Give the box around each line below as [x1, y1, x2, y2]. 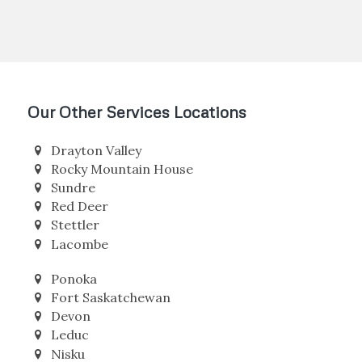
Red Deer [50, 229, 108, 246]
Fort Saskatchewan [50, 319, 170, 336]
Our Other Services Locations [27, 132, 246, 152]
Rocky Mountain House [50, 191, 193, 208]
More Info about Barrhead [27, 11, 219, 31]
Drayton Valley [50, 172, 141, 189]
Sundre [50, 210, 95, 227]
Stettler [50, 247, 99, 264]
